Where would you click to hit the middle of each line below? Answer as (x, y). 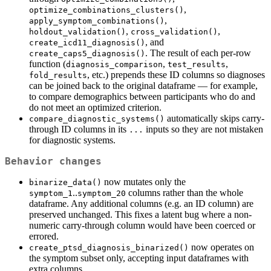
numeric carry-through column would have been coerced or (142, 225)
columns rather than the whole (184, 192)
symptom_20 (102, 193)
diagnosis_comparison (114, 64)
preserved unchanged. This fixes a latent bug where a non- (140, 214)
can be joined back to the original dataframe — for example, (143, 85)
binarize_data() (65, 182)
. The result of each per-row (198, 53)
